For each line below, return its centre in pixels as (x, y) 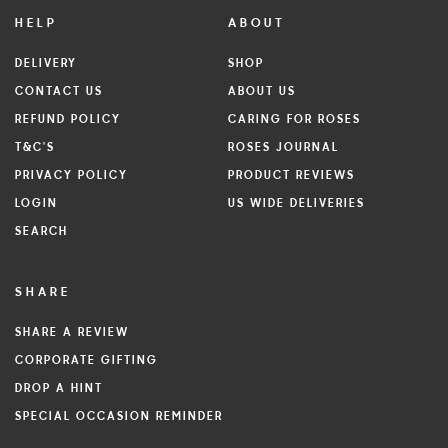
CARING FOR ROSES (294, 120)
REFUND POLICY (68, 120)
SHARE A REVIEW (72, 333)
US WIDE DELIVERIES (296, 204)
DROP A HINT (59, 389)
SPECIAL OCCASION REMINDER (119, 417)
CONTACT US (59, 92)
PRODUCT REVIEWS (291, 176)
